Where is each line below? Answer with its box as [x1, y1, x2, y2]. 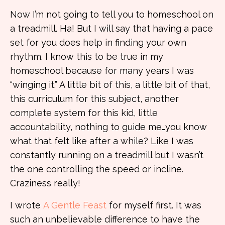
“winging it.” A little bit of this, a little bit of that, [10, 79, 210, 90]
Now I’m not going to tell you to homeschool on [10, 9, 213, 20]
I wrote [10, 200, 41, 210]
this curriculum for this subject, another [10, 93, 179, 104]
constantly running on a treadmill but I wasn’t [10, 150, 203, 160]
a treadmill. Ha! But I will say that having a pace [10, 23, 213, 34]
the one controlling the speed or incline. [10, 164, 183, 174]
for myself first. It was [109, 200, 201, 210]
